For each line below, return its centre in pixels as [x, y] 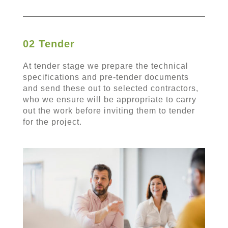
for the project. [52, 122]
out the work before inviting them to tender [109, 110]
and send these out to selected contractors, [110, 88]
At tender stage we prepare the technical [105, 66]
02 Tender [49, 44]
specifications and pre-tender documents [106, 77]
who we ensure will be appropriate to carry [109, 99]
